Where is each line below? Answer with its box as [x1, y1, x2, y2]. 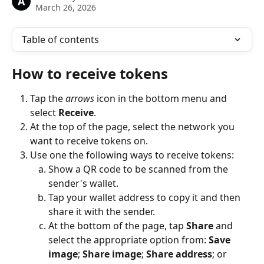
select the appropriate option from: [48, 233, 209, 247]
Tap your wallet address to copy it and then [48, 191, 243, 204]
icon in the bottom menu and [94, 92, 229, 105]
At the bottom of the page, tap [48, 219, 186, 233]
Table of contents [22, 33, 99, 46]
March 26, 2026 [35, 2, 96, 13]
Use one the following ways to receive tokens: [30, 148, 234, 161]
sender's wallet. [48, 177, 118, 190]
